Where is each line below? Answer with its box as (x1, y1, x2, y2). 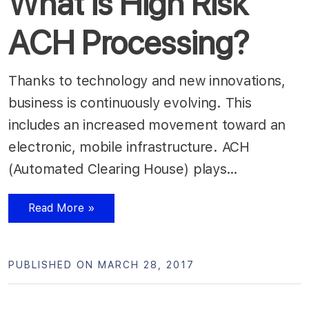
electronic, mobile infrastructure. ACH (8, 138, 250, 155)
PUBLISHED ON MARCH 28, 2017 (8, 259, 195, 270)
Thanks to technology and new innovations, (8, 72, 286, 89)
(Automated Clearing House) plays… (8, 160, 242, 177)
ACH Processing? (8, 22, 249, 63)
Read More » (28, 201, 95, 215)
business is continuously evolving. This (8, 94, 252, 111)
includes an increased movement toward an (8, 116, 286, 133)
